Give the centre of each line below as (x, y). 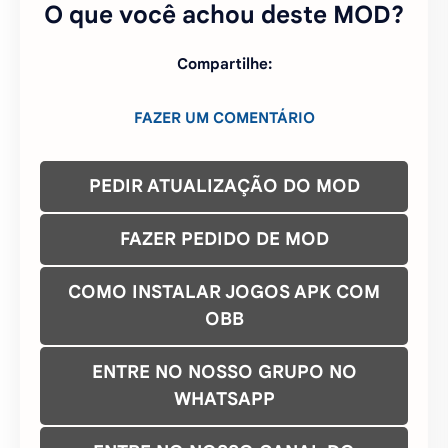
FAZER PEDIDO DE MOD (224, 238)
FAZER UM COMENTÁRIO (224, 117)
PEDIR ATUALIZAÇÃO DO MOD (224, 185)
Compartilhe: (224, 63)
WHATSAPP (224, 398)
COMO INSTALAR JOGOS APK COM (224, 291)
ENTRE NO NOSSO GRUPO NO (224, 371)
